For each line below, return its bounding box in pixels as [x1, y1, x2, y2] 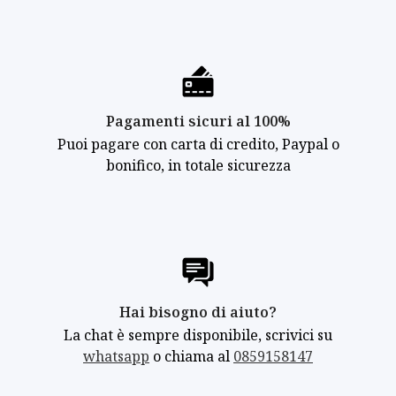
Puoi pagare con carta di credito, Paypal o [57, 134, 339, 155]
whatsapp [83, 346, 149, 367]
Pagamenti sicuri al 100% [105, 111, 291, 132]
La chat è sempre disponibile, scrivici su [64, 325, 332, 346]
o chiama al [149, 346, 233, 367]
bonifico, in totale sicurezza [105, 156, 291, 176]
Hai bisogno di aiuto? [119, 302, 277, 323]
